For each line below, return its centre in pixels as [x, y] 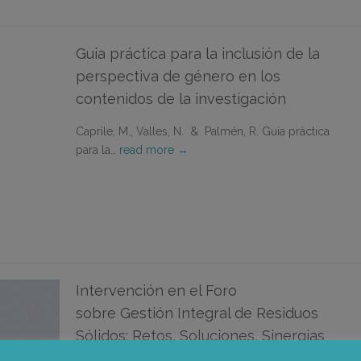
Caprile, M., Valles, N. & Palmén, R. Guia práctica [203, 131]
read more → [154, 150]
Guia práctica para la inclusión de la [198, 54]
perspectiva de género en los [178, 76]
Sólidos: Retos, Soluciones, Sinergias [200, 336]
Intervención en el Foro [156, 290]
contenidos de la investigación [181, 99]
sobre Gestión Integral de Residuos [197, 313]
